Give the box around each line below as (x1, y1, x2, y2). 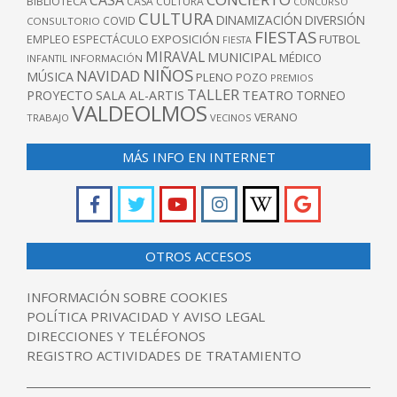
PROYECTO (27, 87, 93, 105)
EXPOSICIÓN (152, 31, 220, 48)
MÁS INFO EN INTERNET (121, 148, 276, 167)
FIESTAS (254, 26, 316, 50)
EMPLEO (27, 32, 70, 48)
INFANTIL (27, 51, 67, 66)
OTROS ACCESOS (145, 247, 252, 266)
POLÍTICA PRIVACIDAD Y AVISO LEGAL (27, 307, 265, 326)
